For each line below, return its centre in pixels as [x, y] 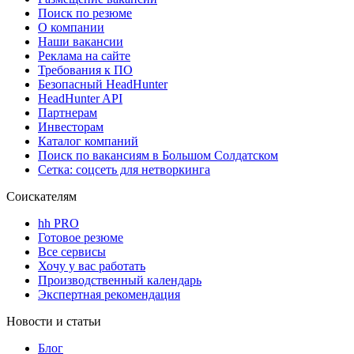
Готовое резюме [81, 237]
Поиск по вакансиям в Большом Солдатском [158, 155]
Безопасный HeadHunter [103, 84]
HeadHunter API [80, 98]
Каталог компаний [88, 141]
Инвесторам [71, 126]
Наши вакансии [81, 41]
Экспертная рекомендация [109, 294]
